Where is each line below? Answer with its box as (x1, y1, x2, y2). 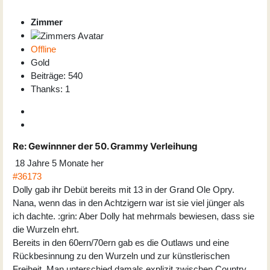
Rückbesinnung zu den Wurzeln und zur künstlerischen (13, 250, 230, 261)
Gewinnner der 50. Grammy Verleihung (27, 140, 198, 152)
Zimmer (31, 16, 63, 27)
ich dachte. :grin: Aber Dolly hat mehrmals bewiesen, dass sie (13, 210, 254, 221)
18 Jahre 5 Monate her (15, 157, 104, 168)
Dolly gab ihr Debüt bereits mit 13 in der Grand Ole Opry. (13, 184, 234, 195)
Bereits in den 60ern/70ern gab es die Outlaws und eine (13, 237, 229, 248)
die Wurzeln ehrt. (13, 224, 79, 234)
